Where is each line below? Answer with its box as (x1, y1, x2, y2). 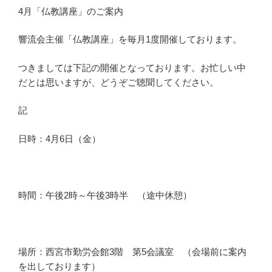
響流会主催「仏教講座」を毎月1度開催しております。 (18, 34, 242, 45)
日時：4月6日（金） (18, 133, 101, 144)
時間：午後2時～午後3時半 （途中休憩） (18, 189, 192, 200)
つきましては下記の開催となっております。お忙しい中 (18, 62, 246, 73)
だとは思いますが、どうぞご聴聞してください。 (18, 76, 219, 87)
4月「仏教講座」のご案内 (18, 5, 123, 16)
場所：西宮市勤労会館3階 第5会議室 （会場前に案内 (18, 246, 246, 257)
